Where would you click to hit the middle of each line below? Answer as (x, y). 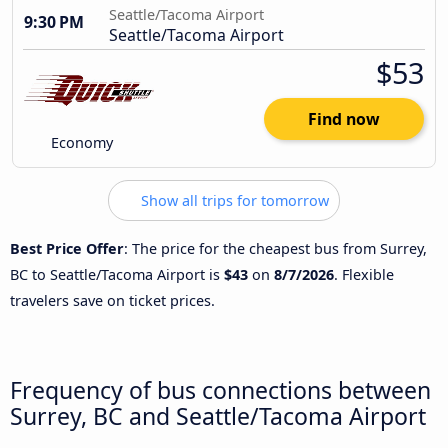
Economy (80, 143)
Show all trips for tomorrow (233, 201)
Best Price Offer (67, 248)
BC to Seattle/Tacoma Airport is (117, 274)
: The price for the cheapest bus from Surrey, (275, 248)
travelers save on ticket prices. (112, 300)
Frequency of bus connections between (220, 389)
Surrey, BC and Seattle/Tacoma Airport (218, 415)
